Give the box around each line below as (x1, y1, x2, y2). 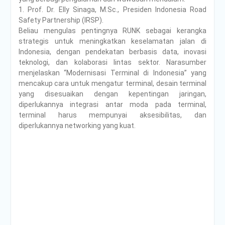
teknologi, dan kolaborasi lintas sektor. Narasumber (18, 58, 207, 66)
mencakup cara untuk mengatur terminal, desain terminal (18, 79, 207, 87)
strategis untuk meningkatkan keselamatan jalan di (18, 37, 207, 45)
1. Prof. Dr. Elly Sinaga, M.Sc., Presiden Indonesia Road (18, 5, 207, 14)
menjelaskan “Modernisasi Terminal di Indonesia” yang (18, 68, 207, 77)
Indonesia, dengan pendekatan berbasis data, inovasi (18, 47, 207, 56)
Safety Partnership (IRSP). (18, 16, 103, 24)
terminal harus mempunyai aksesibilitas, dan (18, 110, 207, 119)
